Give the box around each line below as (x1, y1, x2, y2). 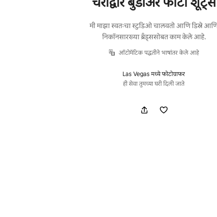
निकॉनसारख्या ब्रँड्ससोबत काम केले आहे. (102, 32, 206, 41)
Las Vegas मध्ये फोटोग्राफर (123, 70, 186, 78)
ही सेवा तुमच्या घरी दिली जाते (123, 79, 185, 88)
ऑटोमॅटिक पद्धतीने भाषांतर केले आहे (119, 48, 200, 57)
